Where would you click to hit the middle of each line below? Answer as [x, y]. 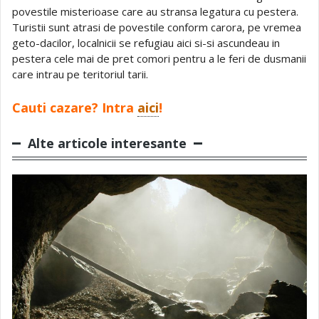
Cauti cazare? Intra [75, 107]
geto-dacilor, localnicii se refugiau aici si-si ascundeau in [146, 42]
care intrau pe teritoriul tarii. [80, 74]
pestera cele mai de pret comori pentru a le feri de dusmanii [159, 58]
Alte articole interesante [107, 143]
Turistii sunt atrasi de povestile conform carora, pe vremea [157, 27]
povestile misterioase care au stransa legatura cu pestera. [155, 11]
